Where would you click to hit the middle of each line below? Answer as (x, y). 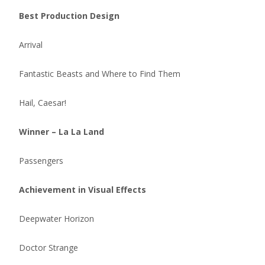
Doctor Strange (49, 248)
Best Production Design (69, 16)
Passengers (41, 161)
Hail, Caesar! (43, 103)
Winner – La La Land (62, 132)
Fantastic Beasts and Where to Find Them (100, 74)
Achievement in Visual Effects (83, 190)
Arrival (31, 45)
